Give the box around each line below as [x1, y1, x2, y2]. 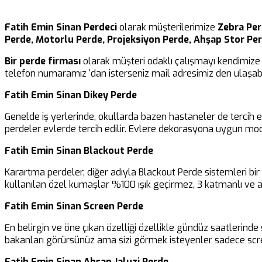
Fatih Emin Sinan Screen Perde [5, 199, 143, 212]
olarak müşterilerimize [117, 20, 218, 33]
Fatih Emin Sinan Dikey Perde [5, 88, 137, 101]
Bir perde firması [5, 54, 81, 67]
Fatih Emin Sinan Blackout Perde [5, 144, 153, 157]
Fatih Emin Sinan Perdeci [5, 20, 117, 33]
